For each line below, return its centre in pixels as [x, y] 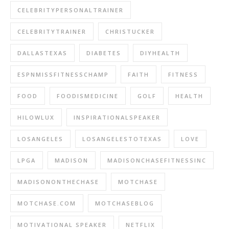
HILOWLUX [36, 117]
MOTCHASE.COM [47, 203]
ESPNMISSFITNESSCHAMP [63, 74]
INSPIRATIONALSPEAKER [117, 117]
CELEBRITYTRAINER [52, 31]
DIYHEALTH [160, 53]
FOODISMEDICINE [88, 96]
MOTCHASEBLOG [125, 203]
